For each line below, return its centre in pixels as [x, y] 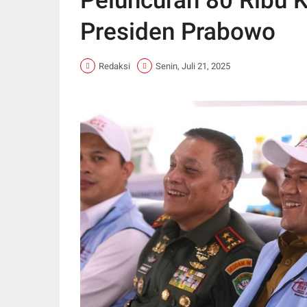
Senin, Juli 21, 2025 [193, 66]
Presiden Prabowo [178, 32]
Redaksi [114, 66]
